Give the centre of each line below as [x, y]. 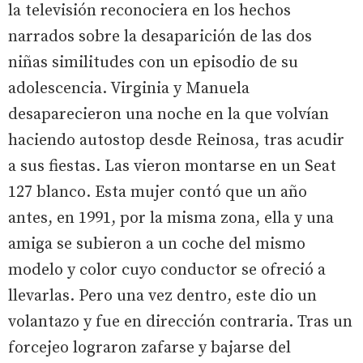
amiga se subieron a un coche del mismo [157, 244]
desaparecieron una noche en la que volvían [169, 114]
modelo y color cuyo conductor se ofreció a [167, 270]
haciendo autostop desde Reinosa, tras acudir [176, 140]
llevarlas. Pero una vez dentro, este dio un [162, 296]
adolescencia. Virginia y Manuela [129, 88]
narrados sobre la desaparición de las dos [160, 36]
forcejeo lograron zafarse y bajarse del [149, 348]
